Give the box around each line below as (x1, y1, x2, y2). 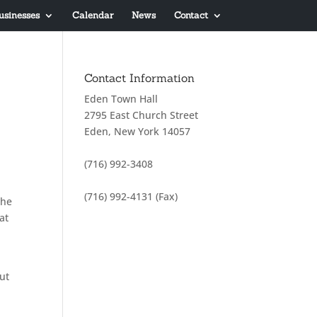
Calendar (71, 9, 113, 21)
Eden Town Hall (84, 92, 158, 105)
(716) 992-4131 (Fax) (84, 190, 178, 203)
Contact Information (84, 71, 195, 85)
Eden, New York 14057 (84, 125, 191, 138)
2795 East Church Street (84, 108, 199, 122)
